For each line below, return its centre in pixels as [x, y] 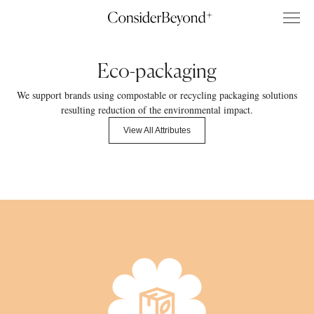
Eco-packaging [157, 72]
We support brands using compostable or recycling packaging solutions [157, 95]
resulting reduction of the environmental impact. [157, 110]
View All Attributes [157, 130]
